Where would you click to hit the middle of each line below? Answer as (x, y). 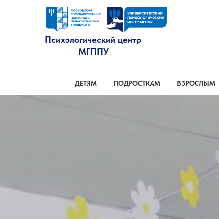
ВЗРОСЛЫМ (196, 83)
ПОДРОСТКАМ (137, 83)
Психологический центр (93, 39)
